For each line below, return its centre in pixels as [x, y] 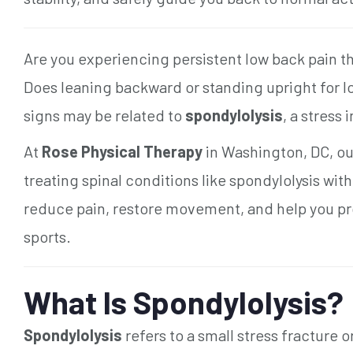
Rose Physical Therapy [122, 151]
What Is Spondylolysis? [184, 301]
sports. [47, 236]
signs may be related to [104, 115]
